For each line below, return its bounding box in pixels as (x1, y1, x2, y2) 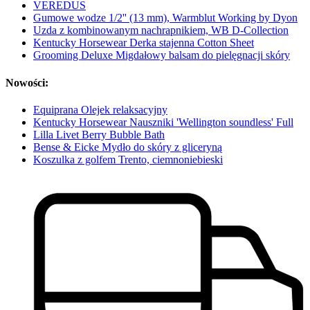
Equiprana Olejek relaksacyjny (33, 103, 167, 116)
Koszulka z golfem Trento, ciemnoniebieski (33, 153, 223, 165)
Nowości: (6, 76, 48, 89)
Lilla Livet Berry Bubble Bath (33, 128, 165, 140)
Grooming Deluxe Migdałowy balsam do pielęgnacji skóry (33, 49, 290, 62)
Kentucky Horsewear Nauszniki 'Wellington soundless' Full (33, 116, 293, 128)
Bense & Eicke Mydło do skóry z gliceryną (33, 140, 222, 153)
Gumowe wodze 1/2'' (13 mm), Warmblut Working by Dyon (33, 12, 298, 24)
